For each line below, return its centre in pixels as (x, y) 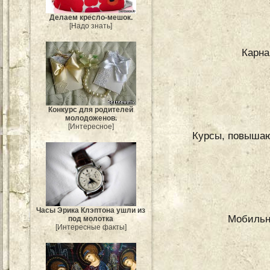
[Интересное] (91, 126)
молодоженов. (91, 118)
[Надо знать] (91, 26)
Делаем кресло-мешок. (91, 17)
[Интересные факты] (91, 228)
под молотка (91, 219)
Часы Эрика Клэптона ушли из (91, 211)
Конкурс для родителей (91, 109)
